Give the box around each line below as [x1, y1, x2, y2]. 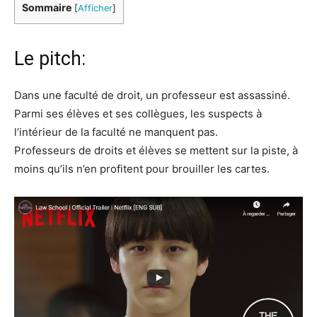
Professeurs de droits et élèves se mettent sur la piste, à [14, 144, 298, 157]
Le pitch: [14, 47, 86, 70]
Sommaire [22, 1, 72, 13]
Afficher [78, 3, 113, 13]
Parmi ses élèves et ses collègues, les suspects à [14, 107, 262, 120]
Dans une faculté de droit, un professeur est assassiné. [14, 88, 290, 102]
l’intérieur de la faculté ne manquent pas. [14, 125, 218, 139]
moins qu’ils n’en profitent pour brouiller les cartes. [14, 162, 270, 175]
